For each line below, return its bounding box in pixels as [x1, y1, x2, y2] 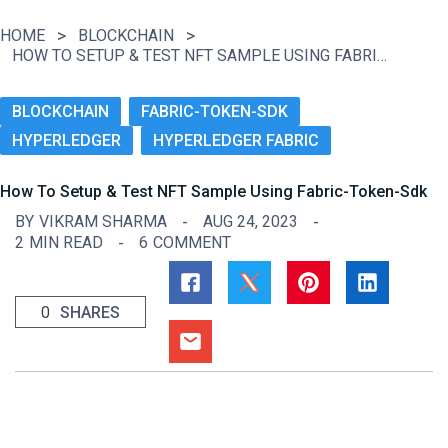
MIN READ [29, 233, 103, 253]
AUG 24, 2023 [203, 212, 298, 232]
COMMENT [153, 233, 231, 253]
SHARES [60, 302, 120, 322]
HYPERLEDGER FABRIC [153, 131, 319, 150]
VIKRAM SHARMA [39, 212, 167, 232]
